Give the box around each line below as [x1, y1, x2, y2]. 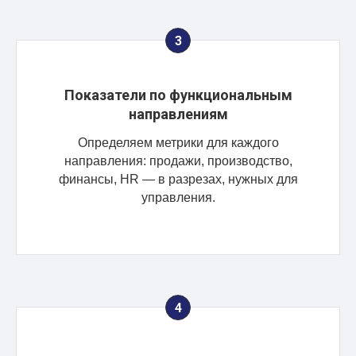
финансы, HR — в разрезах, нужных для [58, 172, 298, 186]
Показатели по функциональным [64, 86, 292, 103]
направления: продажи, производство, [64, 153, 292, 168]
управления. [141, 190, 215, 204]
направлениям [128, 105, 228, 122]
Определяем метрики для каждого [77, 135, 279, 149]
